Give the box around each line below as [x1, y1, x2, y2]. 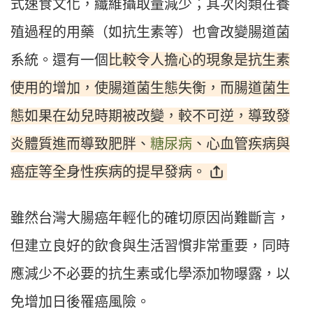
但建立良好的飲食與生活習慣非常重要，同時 [10, 238, 290, 254]
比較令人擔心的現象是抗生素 [108, 52, 290, 69]
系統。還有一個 [10, 52, 108, 68]
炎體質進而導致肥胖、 [10, 136, 150, 153]
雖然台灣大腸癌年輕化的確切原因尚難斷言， [10, 210, 290, 226]
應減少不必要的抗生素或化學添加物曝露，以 [10, 266, 290, 282]
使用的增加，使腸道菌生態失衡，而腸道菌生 [10, 80, 290, 97]
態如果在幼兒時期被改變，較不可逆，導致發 [10, 108, 290, 125]
